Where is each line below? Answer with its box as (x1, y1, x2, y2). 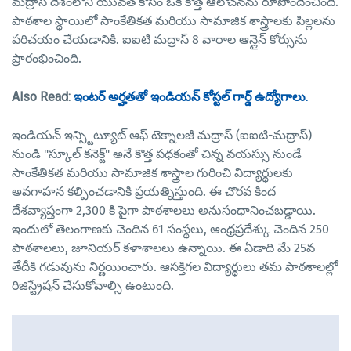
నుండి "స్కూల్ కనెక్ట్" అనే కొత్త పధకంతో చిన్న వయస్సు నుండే (12, 147, 302, 162)
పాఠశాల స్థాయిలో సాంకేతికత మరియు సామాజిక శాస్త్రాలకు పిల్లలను (12, 13, 335, 29)
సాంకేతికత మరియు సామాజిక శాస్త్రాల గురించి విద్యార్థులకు (12, 165, 293, 181)
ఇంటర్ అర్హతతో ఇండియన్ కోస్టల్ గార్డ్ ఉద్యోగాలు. (74, 88, 308, 107)
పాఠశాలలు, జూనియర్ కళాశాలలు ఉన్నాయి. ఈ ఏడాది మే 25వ (12, 241, 315, 256)
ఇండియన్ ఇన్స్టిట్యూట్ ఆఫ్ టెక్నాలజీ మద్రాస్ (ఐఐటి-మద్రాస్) (12, 128, 312, 143)
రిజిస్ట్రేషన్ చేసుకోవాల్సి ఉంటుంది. (12, 278, 174, 294)
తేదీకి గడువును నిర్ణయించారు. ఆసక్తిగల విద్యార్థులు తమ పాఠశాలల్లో (12, 259, 338, 275)
